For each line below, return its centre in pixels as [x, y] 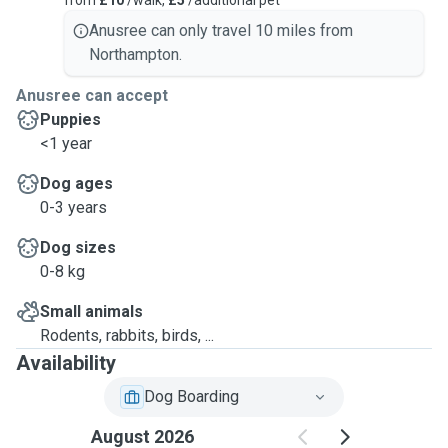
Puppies [70, 119]
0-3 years [73, 207]
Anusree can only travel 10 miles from [221, 30]
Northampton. [135, 54]
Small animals [91, 311]
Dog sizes [78, 247]
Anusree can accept [92, 95]
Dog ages [76, 183]
